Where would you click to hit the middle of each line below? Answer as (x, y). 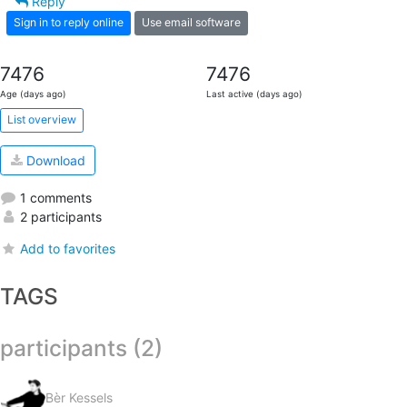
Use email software (191, 23)
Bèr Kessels (79, 397)
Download (54, 160)
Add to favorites (68, 249)
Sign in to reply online (69, 23)
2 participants (59, 217)
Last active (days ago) (254, 94)
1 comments (54, 198)
